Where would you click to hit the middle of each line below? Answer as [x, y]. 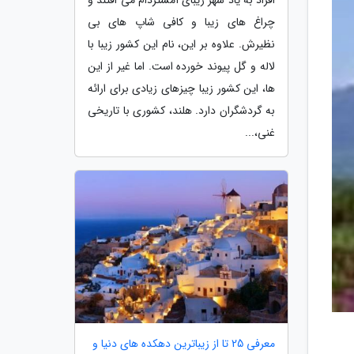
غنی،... [260, 132]
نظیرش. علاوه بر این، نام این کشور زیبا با [181, 44]
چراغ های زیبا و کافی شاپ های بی [181, 22]
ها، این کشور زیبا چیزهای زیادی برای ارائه [181, 88]
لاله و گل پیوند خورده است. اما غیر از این [181, 66]
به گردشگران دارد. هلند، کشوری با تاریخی [181, 110]
